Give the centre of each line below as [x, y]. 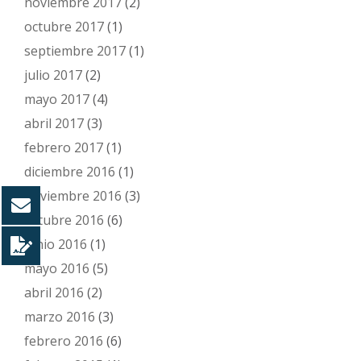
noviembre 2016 [73, 195]
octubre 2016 [64, 220]
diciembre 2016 [70, 171]
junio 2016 [56, 244]
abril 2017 [54, 123]
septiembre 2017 [75, 50]
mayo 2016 [57, 268]
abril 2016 [54, 292]
